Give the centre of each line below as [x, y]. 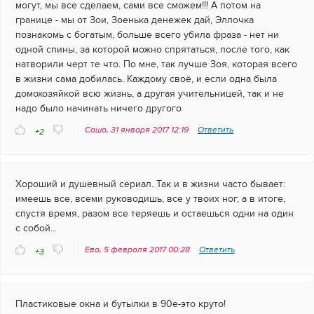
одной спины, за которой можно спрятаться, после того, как [152, 50]
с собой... [36, 228]
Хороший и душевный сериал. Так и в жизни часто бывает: [150, 184]
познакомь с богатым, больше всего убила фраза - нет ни [147, 35]
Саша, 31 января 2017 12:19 [138, 130]
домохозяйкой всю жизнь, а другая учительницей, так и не [150, 94]
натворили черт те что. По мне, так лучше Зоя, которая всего [156, 64]
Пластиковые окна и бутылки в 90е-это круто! [121, 304]
